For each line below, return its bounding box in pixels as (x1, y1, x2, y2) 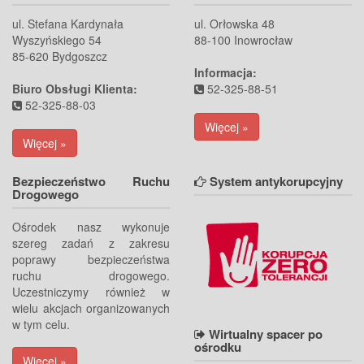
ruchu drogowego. (12, 266, 170, 284)
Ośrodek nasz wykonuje (12, 218, 170, 235)
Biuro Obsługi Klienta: (12, 80, 137, 97)
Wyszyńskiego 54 (12, 31, 102, 48)
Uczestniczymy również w (12, 283, 170, 300)
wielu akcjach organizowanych (12, 299, 170, 316)
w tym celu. (12, 315, 70, 332)
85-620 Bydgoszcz (12, 47, 107, 64)
